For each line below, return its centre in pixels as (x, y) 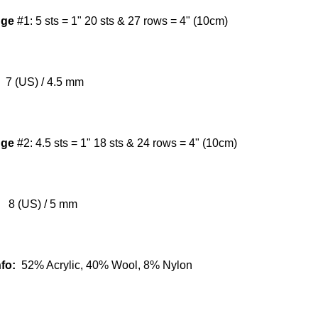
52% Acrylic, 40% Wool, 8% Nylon (104, 265)
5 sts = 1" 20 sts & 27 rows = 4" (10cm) (132, 21)
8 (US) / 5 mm (43, 204)
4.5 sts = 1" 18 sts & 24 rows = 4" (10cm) (136, 143)
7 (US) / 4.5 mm (45, 82)
